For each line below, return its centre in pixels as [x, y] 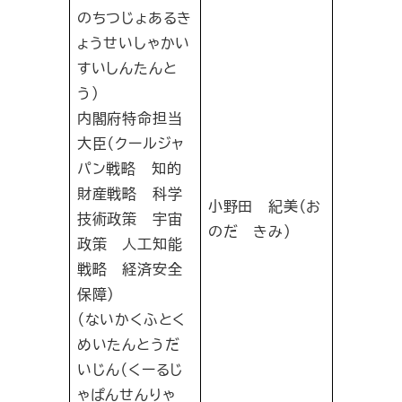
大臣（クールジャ [131, 144]
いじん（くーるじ [131, 370]
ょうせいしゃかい [134, 43]
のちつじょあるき [135, 18]
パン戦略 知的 [129, 169]
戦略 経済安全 [130, 269]
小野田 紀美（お [265, 206]
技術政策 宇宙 [130, 219]
